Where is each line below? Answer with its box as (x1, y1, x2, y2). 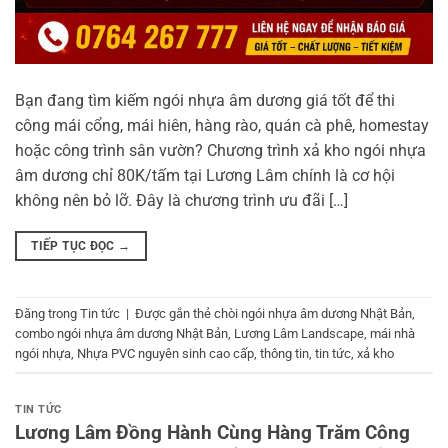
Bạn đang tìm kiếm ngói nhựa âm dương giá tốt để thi (15, 90, 395, 110)
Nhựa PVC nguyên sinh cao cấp (77, 346, 254, 362)
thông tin (260, 346, 309, 362)
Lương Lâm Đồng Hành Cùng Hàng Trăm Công (15, 420, 410, 444)
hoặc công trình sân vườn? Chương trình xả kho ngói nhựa (15, 140, 426, 160)
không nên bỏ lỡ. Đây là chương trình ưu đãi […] (15, 190, 348, 210)
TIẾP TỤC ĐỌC (31, 238, 119, 253)
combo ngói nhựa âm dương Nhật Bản (15, 326, 228, 342)
